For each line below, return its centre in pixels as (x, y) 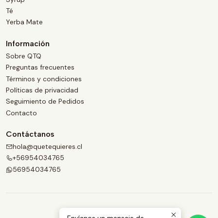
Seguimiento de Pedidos (45, 101)
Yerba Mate (24, 22)
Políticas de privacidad (42, 90)
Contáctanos (30, 134)
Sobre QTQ (24, 56)
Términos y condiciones (44, 79)
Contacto (21, 113)
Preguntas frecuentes (40, 67)
